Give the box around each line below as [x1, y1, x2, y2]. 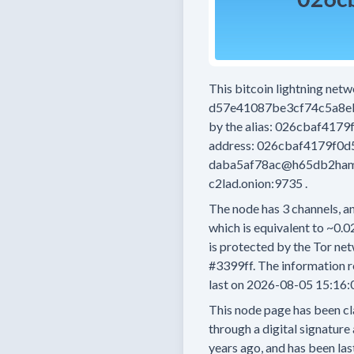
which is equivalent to [209, 220, 324, 235]
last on [209, 277, 244, 292]
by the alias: [209, 119, 273, 134]
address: [209, 137, 254, 153]
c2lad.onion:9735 [209, 175, 303, 190]
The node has [209, 201, 280, 216]
